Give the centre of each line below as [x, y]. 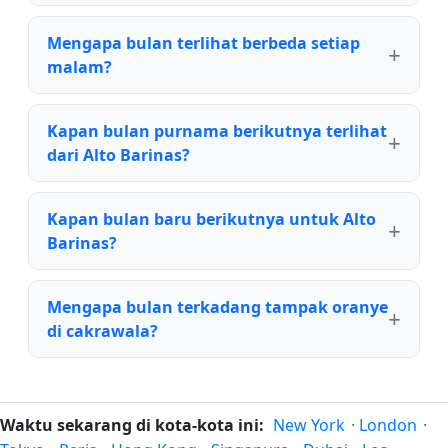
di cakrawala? [102, 330]
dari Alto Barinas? [118, 154]
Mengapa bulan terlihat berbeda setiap [203, 42]
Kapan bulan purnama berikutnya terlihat [217, 130]
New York [309, 425]
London [388, 425]
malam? [79, 66]
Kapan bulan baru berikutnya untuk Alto [211, 218]
